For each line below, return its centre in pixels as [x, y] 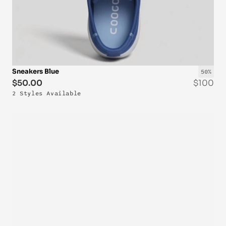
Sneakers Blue [36, 71]
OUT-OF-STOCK [183, 127]
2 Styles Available [47, 93]
